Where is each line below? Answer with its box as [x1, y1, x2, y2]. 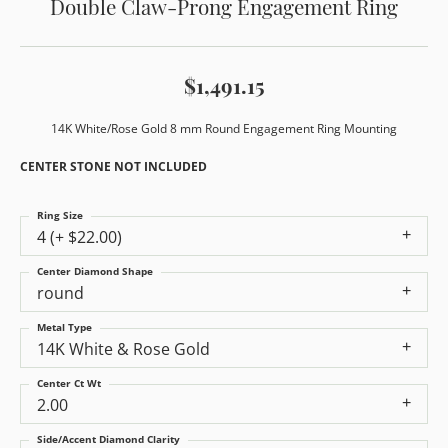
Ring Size [37, 208, 83, 223]
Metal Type [37, 320, 92, 335]
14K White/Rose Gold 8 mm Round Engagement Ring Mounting [51, 120, 397, 137]
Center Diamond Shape [37, 264, 153, 279]
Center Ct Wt [37, 376, 101, 391]
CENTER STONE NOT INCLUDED [20, 158, 207, 175]
